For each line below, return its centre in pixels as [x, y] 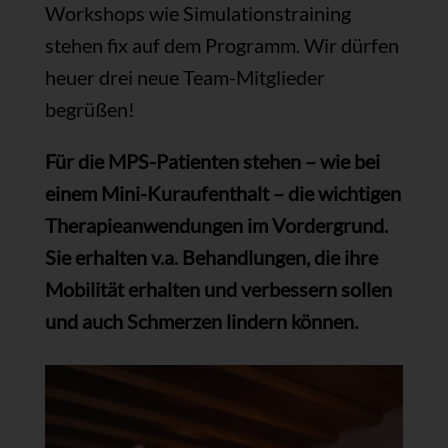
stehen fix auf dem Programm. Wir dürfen [221, 44]
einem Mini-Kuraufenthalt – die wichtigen [222, 192]
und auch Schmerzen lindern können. [201, 320]
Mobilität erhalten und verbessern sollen [218, 288]
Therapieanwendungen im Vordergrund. [216, 224]
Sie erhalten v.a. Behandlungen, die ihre [211, 256]
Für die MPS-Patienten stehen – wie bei [212, 160]
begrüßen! [89, 108]
